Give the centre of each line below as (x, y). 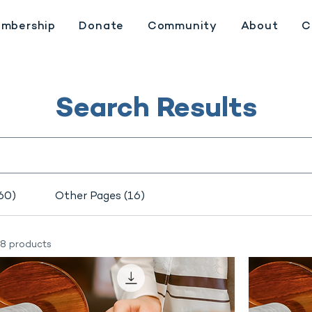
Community (182, 27)
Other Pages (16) (100, 197)
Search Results (156, 110)
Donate (102, 27)
